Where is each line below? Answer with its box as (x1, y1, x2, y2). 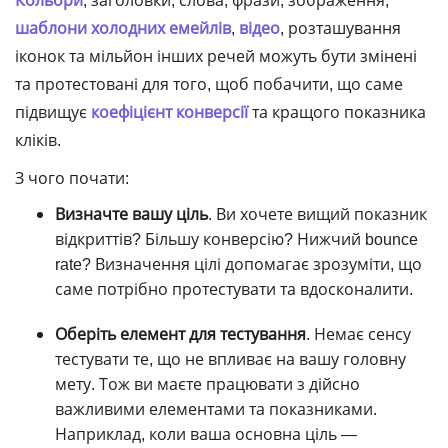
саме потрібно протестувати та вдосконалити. (55, 278, 413, 300)
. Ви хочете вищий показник (208, 203, 427, 225)
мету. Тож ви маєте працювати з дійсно (55, 373, 360, 395)
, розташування (280, 17, 401, 39)
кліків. (15, 129, 61, 151)
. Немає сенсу (306, 323, 411, 345)
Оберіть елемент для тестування (55, 323, 306, 345)
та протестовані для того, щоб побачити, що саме (15, 73, 403, 95)
